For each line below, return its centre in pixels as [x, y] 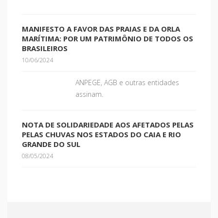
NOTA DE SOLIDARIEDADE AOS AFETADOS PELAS [108, 125]
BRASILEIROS [45, 48]
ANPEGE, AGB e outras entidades [127, 82]
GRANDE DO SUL [51, 144]
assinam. [89, 94]
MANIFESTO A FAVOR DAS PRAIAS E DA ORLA [101, 29]
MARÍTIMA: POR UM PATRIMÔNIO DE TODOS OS [108, 38]
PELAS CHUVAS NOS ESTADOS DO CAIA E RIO [101, 134]
